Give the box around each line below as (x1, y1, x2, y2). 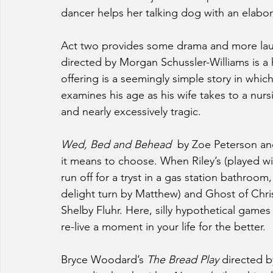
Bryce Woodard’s (61, 253, 147, 267)
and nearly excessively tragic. (61, 105, 201, 119)
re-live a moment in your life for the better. (61, 220, 266, 234)
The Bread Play (147, 253, 219, 267)
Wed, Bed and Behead (61, 138, 174, 152)
